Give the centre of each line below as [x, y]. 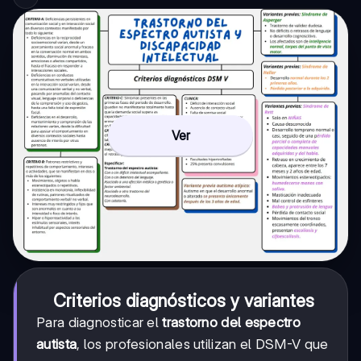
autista [57, 344]
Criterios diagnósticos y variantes [184, 300]
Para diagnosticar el [100, 322]
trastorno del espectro [231, 322]
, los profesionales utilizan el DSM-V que [203, 344]
